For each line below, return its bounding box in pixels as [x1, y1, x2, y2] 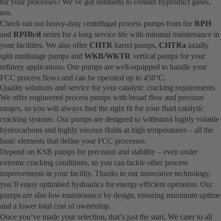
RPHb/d [13, 30, 41, 39]
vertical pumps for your [131, 52, 205, 61]
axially [186, 41, 209, 50]
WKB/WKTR [84, 52, 131, 61]
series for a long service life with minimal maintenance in [41, 30, 220, 39]
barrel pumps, [112, 41, 159, 50]
